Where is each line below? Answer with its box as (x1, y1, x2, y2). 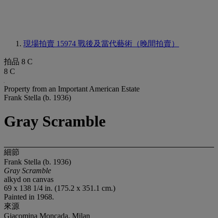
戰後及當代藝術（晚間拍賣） (78, 39, 179, 48)
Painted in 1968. (4, 192, 54, 201)
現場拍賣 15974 (23, 39, 78, 48)
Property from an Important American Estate (4, 85, 140, 93)
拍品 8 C (4, 57, 33, 66)
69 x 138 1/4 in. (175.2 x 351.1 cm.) (4, 183, 115, 192)
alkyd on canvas (4, 175, 54, 183)
